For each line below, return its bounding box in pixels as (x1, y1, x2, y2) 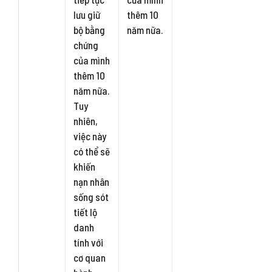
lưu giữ (73, 8, 101, 21)
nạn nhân (73, 175, 110, 188)
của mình (73, 54, 110, 66)
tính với (73, 236, 104, 248)
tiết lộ (73, 206, 98, 218)
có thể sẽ (73, 145, 110, 157)
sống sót (73, 191, 109, 203)
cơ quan (73, 251, 106, 263)
